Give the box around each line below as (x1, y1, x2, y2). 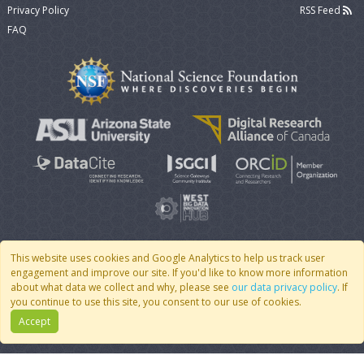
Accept (19, 314, 50, 328)
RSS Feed (299, 2, 343, 17)
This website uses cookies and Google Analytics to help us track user (11, 251, 325, 265)
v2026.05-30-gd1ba (213, 269, 288, 281)
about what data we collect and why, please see (11, 280, 232, 294)
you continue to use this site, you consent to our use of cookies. (11, 295, 301, 309)
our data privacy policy (232, 280, 337, 294)
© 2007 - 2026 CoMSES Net (76, 269, 191, 281)
